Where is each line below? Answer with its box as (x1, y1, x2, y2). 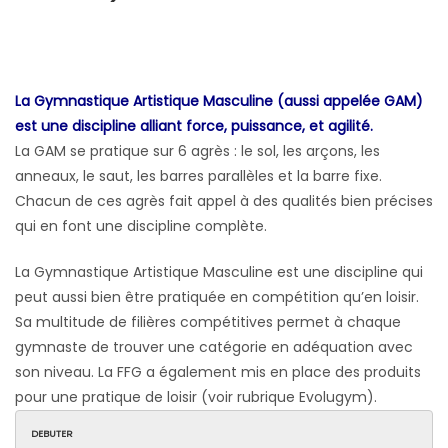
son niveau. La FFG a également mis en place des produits (15, 362, 421, 383)
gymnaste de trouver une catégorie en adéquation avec (15, 337, 413, 358)
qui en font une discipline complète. (15, 216, 267, 237)
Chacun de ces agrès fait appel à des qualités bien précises (15, 191, 433, 212)
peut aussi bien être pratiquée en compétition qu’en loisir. (15, 287, 419, 308)
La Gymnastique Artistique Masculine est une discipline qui (15, 262, 423, 283)
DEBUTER (31, 427, 73, 441)
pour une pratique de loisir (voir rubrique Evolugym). (15, 387, 377, 408)
